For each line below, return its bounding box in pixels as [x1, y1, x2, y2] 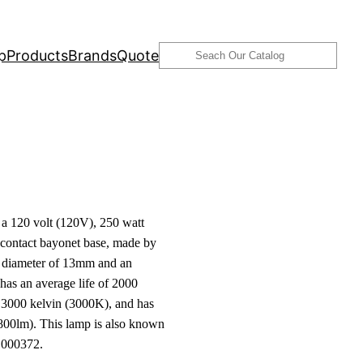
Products [6, 46, 68, 64]
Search [158, 44, 206, 62]
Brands [68, 46, 117, 64]
